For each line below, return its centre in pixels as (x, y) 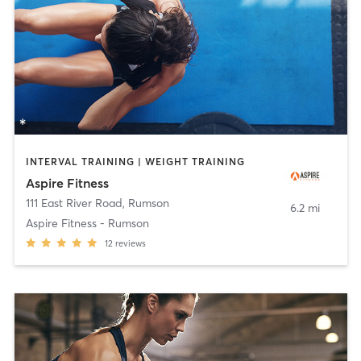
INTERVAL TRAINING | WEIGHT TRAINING (135, 162)
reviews (130, 243)
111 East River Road (74, 203)
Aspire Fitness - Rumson (87, 223)
